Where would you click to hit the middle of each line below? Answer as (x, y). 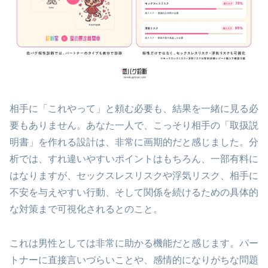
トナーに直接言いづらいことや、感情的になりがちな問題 (134, 260)
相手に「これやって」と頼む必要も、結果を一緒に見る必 (134, 108)
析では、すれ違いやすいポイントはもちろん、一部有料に (134, 159)
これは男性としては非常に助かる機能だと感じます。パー (134, 243)
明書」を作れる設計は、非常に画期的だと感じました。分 (134, 142)
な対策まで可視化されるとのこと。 (86, 209)
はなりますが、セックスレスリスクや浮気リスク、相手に (134, 175)
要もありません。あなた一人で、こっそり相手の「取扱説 (134, 125)
